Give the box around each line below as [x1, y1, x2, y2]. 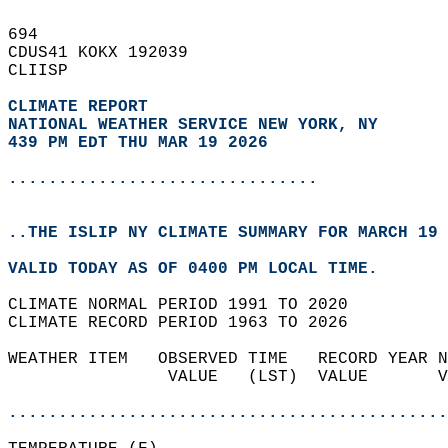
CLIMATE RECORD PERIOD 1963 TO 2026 [8, 314, 368, 332]
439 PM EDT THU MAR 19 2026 [8, 134, 268, 152]
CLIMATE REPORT [8, 98, 158, 116]
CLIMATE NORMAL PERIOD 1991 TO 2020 [8, 296, 368, 314]
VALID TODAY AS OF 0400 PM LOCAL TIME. [8, 260, 398, 278]
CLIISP [8, 62, 88, 80]
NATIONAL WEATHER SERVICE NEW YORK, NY [8, 116, 378, 134]
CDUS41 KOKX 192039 [8, 44, 208, 62]
